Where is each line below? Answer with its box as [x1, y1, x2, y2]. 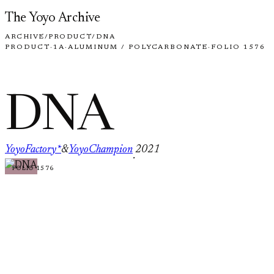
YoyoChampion [68, 144, 133, 155]
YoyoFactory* [5, 144, 61, 155]
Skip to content [4, 7, 72, 17]
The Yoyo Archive [5, 12, 100, 25]
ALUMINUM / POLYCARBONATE [67, 44, 209, 51]
